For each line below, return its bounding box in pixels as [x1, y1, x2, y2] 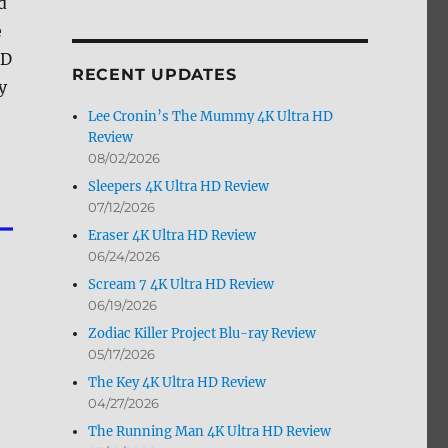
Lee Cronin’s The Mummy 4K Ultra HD [88, 108, 334, 126]
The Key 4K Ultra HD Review [88, 374, 267, 392]
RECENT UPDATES [71, 65, 237, 85]
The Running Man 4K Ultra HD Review [88, 423, 332, 441]
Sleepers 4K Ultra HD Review [88, 178, 270, 196]
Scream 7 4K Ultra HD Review [88, 276, 275, 294]
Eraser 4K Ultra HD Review [88, 227, 257, 245]
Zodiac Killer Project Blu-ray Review [88, 325, 317, 343]
